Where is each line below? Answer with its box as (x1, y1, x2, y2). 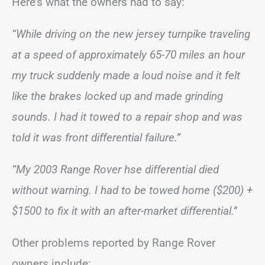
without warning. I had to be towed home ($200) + (12, 183, 253, 197)
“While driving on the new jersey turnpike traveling (12, 27, 250, 41)
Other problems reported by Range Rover (12, 236, 215, 250)
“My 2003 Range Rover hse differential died (12, 163, 219, 176)
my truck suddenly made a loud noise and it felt (12, 69, 240, 82)
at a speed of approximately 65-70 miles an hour (12, 48, 245, 62)
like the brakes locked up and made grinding (12, 89, 223, 103)
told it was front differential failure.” (12, 131, 180, 144)
